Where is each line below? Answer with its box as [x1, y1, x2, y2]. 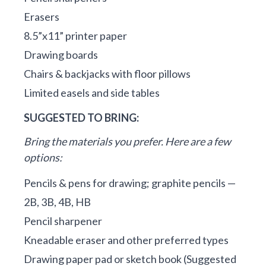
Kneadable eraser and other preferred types [24, 233, 229, 247]
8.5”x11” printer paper [24, 29, 127, 43]
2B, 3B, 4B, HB [24, 195, 91, 209]
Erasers [24, 10, 59, 24]
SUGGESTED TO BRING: [24, 111, 139, 125]
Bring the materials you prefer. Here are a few [24, 135, 231, 148]
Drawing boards [24, 48, 98, 62]
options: [24, 151, 62, 164]
